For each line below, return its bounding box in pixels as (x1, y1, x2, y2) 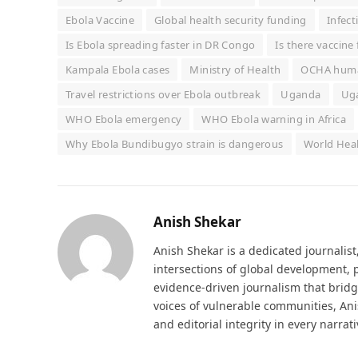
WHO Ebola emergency (66, 112, 182, 127)
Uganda (280, 87, 321, 102)
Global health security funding (154, 13, 307, 28)
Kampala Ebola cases (66, 62, 170, 78)
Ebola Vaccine (66, 13, 135, 28)
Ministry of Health (189, 62, 281, 78)
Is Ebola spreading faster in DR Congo (66, 38, 256, 53)
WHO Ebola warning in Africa (201, 112, 346, 127)
